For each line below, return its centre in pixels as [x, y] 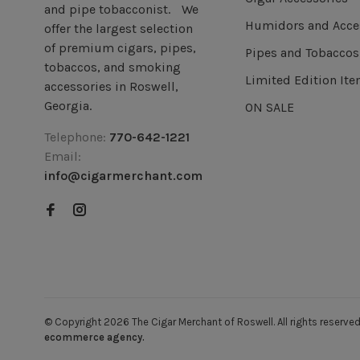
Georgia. [68, 105]
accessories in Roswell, [111, 86]
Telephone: [77, 137]
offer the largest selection [119, 28]
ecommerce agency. [94, 337]
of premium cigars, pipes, [120, 47]
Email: [63, 156]
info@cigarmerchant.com [123, 175]
